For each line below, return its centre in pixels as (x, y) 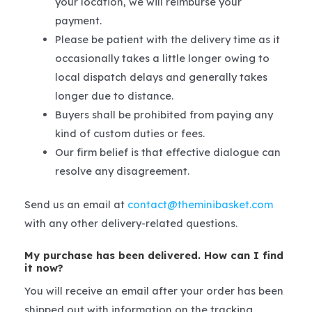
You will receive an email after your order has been (154, 291)
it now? (44, 267)
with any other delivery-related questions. (131, 224)
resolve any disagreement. (122, 171)
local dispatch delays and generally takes (161, 77)
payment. (78, 20)
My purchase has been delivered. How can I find (154, 255)
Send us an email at (76, 205)
